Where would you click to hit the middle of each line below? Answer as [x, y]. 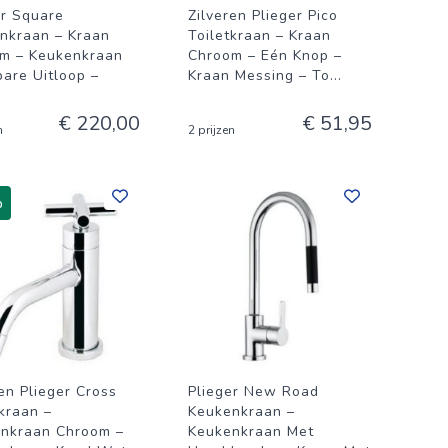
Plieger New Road [253, 391]
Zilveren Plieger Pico [263, 15]
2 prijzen [211, 130]
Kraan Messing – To [259, 75]
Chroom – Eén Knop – [265, 55]
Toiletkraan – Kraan [259, 35]
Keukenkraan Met [251, 431]
